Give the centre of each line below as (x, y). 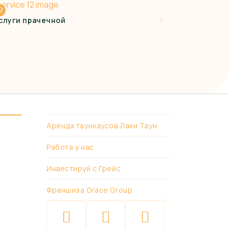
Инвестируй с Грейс (84, 168)
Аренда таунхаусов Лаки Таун (102, 125)
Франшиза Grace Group (90, 190)
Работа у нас (70, 147)
